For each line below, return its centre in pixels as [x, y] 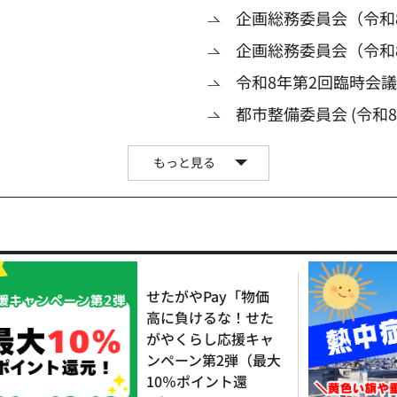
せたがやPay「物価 [208, 296]
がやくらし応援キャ [210, 338]
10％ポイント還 [197, 381]
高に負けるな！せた [210, 317]
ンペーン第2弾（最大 [214, 359]
